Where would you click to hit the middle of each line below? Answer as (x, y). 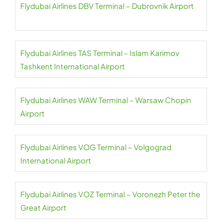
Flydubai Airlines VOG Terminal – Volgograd (96, 147)
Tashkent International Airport (73, 66)
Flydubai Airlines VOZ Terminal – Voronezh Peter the (110, 194)
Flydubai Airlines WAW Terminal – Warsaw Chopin (106, 100)
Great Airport (43, 208)
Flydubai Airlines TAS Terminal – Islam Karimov (100, 53)
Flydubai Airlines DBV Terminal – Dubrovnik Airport (107, 6)
